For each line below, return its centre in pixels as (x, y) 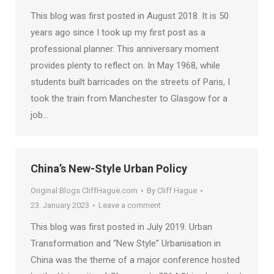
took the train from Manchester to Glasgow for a (129, 98)
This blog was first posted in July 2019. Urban (121, 227)
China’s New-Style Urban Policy (109, 168)
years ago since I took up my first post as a (118, 32)
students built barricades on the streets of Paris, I (130, 82)
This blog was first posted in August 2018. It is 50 (130, 16)
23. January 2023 (60, 205)
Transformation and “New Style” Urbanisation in (126, 243)
